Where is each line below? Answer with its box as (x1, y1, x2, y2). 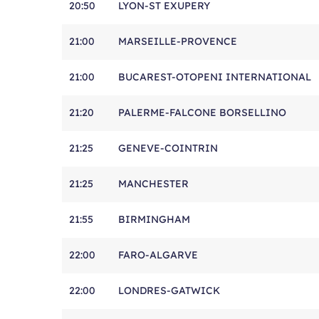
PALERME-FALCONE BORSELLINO (118, 106, 286, 119)
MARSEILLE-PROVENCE (118, 35, 237, 48)
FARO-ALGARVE (118, 249, 198, 261)
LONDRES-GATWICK (118, 284, 220, 297)
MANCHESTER (118, 177, 189, 190)
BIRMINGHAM (118, 213, 190, 226)
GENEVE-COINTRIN (118, 142, 218, 155)
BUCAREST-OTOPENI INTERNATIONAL (118, 70, 311, 83)
